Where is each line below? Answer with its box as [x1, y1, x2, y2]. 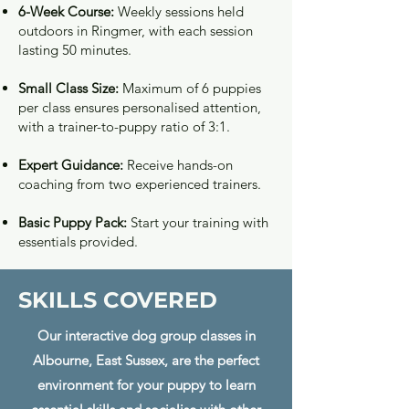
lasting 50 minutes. [18, 40, 131, 58]
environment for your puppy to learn [37, 375, 256, 393]
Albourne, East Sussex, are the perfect [33, 351, 259, 369]
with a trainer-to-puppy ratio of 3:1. [18, 117, 230, 135]
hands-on [177, 155, 233, 173]
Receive [127, 155, 177, 173]
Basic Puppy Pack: [18, 213, 127, 231]
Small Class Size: [18, 79, 119, 97]
